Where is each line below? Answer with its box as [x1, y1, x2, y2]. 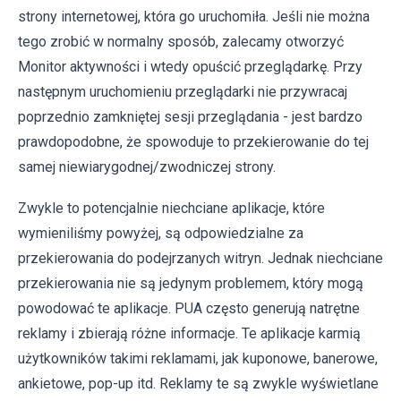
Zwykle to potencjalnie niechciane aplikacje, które [18, 199, 325, 217]
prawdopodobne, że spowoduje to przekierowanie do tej [18, 132, 369, 150]
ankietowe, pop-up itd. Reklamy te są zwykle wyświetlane [18, 374, 379, 392]
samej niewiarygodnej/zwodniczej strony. [18, 158, 276, 175]
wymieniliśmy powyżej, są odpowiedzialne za [18, 224, 303, 242]
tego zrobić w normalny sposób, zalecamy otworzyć [18, 32, 344, 50]
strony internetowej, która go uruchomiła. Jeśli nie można [18, 7, 370, 25]
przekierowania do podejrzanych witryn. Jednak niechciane [18, 249, 383, 267]
